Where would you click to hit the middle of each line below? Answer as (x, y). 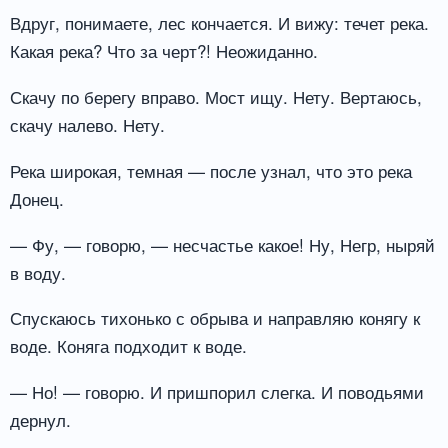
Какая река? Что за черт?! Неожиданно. (164, 50)
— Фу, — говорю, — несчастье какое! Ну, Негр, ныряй (222, 244)
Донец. (37, 198)
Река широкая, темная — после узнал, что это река (211, 170)
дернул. (40, 420)
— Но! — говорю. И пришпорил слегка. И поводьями (217, 392)
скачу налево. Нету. (87, 124)
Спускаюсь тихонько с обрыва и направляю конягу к (215, 318)
